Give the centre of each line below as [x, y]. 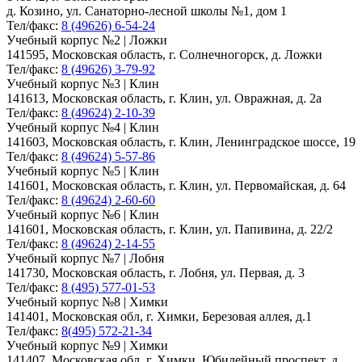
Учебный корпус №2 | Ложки [87, 40]
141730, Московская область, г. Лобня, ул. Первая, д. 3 [156, 273]
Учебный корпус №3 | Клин [83, 84]
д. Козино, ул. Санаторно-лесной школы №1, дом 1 [147, 11]
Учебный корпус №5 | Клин [83, 171]
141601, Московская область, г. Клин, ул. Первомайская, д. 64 [176, 186]
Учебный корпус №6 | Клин [83, 215]
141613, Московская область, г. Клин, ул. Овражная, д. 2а [164, 99]
